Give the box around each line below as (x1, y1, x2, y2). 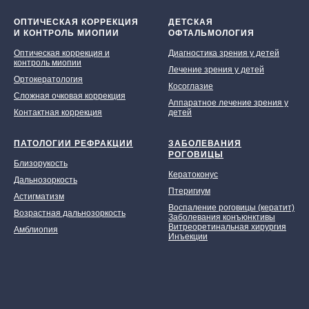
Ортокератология (14, 74, 83, 85)
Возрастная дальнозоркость (14, 208, 126, 219)
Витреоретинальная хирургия (168, 222, 286, 232)
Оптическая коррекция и (14, 48, 110, 59)
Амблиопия (14, 225, 58, 235)
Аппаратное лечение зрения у (168, 98, 288, 108)
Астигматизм (14, 192, 64, 202)
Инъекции (168, 232, 208, 242)
